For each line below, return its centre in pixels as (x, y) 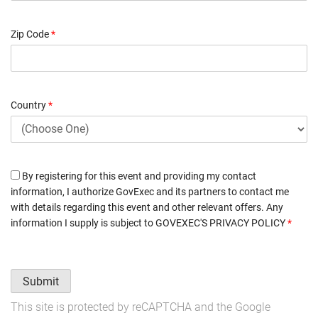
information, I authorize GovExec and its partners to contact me (150, 191)
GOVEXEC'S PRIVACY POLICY (220, 223)
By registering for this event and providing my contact (138, 176)
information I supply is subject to (83, 223)
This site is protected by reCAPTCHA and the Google (141, 307)
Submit (41, 282)
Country (29, 105)
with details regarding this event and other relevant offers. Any (147, 207)
